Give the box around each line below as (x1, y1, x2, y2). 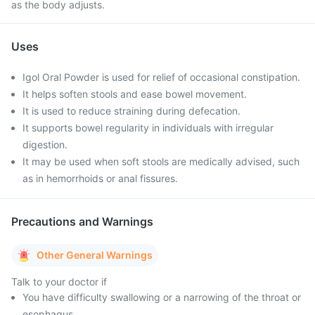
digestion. (22, 139, 67, 150)
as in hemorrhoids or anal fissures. (22, 172, 178, 184)
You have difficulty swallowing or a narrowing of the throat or (22, 291, 301, 303)
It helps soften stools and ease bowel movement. (22, 88, 247, 100)
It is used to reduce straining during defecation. (22, 105, 240, 117)
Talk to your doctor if (11, 276, 107, 288)
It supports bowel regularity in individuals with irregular (22, 122, 274, 134)
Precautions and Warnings (11, 214, 153, 229)
